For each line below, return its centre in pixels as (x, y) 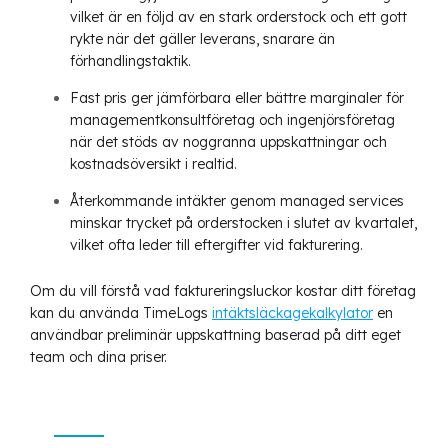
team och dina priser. (98, 356)
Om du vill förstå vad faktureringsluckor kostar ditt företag (223, 290)
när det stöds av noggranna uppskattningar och (228, 141)
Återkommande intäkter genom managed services (237, 200)
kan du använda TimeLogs (121, 312)
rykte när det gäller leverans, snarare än (202, 38)
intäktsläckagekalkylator (292, 312)
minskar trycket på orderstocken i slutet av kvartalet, (243, 222)
